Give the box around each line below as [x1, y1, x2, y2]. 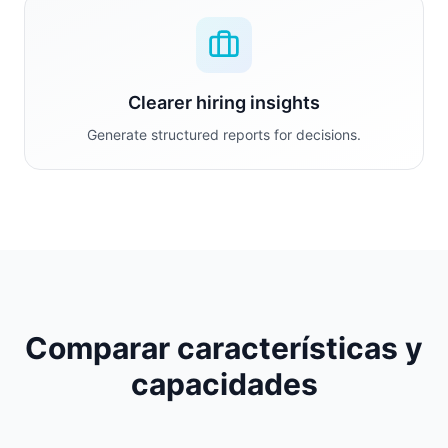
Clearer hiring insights [128, 92, 320, 113]
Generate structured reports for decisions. [87, 126, 361, 143]
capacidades [130, 366, 318, 402]
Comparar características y [25, 330, 423, 366]
